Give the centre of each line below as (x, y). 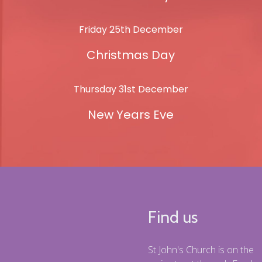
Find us (173, 217)
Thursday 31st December (131, 89)
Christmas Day (131, 55)
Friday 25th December (131, 30)
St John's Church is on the (201, 250)
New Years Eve (131, 115)
